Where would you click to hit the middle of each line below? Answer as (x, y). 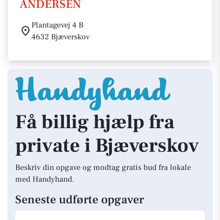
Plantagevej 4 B (57, 25)
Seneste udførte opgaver (80, 200)
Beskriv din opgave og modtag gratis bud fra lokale (103, 167)
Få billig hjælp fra (95, 122)
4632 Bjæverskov (61, 37)
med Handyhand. (45, 179)
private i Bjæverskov (107, 146)
